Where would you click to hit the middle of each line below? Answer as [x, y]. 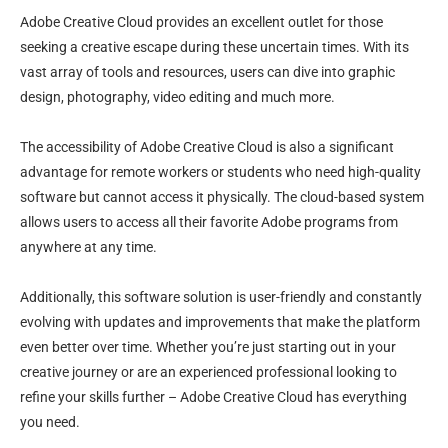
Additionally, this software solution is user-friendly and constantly [221, 297]
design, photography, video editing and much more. [177, 97]
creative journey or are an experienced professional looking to [208, 372]
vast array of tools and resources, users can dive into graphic [207, 72]
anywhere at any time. [88, 247]
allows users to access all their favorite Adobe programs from [209, 222]
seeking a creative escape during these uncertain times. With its [214, 47]
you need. [50, 422]
